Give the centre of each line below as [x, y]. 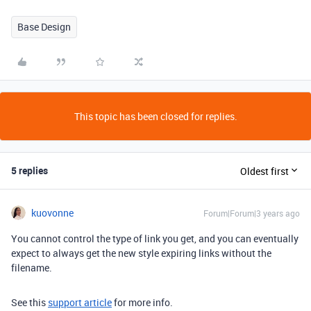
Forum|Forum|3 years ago [252, 213]
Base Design [44, 27]
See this [30, 302]
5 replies [30, 170]
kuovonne [52, 213]
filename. [33, 268]
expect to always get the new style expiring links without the [141, 253]
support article [80, 302]
